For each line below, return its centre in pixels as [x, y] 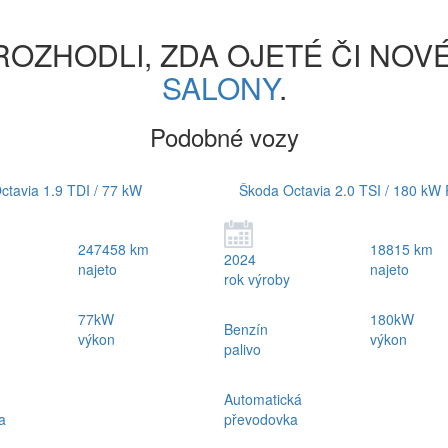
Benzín [246, 329]
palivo [242, 349]
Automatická [263, 399]
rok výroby [257, 279]
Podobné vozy [224, 136]
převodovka [261, 419]
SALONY [220, 87]
